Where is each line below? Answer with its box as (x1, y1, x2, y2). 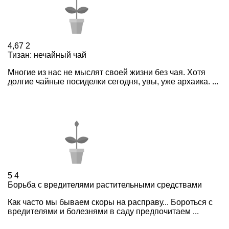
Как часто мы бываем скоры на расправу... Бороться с (8, 197, 213, 207)
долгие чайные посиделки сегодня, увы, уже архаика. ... (8, 77, 218, 86)
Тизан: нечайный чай (8, 50, 86, 59)
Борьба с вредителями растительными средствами (8, 180, 202, 189)
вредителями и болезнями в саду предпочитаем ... (8, 207, 199, 216)
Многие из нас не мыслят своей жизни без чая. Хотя (8, 67, 205, 77)
